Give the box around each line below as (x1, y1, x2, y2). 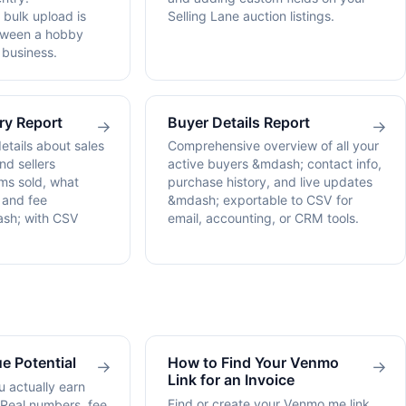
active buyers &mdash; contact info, (168, 156, 382, 172)
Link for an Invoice (168, 371, 295, 390)
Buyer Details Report (168, 112, 310, 131)
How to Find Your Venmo (168, 353, 339, 372)
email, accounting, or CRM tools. (168, 210, 359, 227)
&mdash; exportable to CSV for (168, 192, 353, 208)
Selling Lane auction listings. (168, 7, 334, 24)
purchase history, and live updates (168, 174, 372, 190)
